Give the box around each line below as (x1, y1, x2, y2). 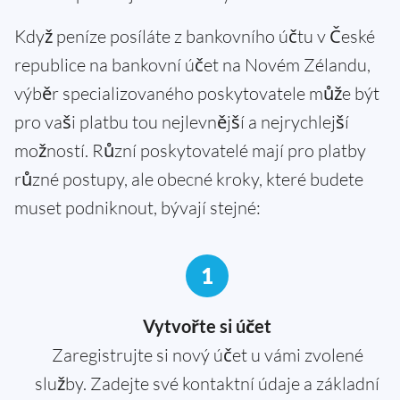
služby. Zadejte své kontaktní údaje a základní (35, 371, 379, 395)
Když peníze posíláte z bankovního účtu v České (14, 24, 375, 47)
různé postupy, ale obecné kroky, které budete (14, 167, 363, 190)
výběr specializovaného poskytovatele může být (14, 81, 379, 104)
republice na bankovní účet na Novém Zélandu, (14, 53, 371, 76)
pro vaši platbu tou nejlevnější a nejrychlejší (14, 110, 349, 133)
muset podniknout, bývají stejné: (14, 196, 261, 219)
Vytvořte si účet (143, 314, 271, 337)
